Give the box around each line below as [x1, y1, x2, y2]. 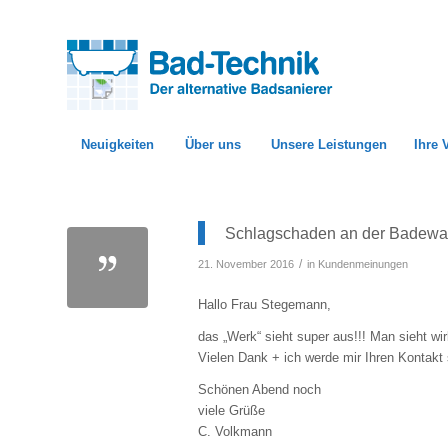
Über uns [184, 137, 241, 152]
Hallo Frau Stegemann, [198, 297, 331, 313]
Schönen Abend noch [198, 382, 321, 398]
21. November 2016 [198, 258, 294, 271]
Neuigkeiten [81, 137, 154, 152]
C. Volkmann [198, 424, 272, 440]
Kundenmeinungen [318, 258, 408, 271]
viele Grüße [198, 403, 265, 419]
